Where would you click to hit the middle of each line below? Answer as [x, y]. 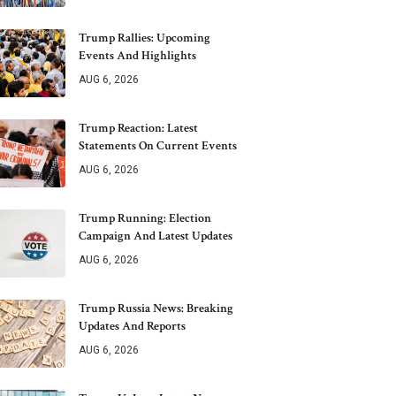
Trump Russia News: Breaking [156, 308]
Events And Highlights [137, 55]
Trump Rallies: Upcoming [145, 38]
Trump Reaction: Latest [138, 128]
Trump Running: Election [145, 218]
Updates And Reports [132, 326]
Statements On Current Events [158, 145]
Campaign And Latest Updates [156, 236]
